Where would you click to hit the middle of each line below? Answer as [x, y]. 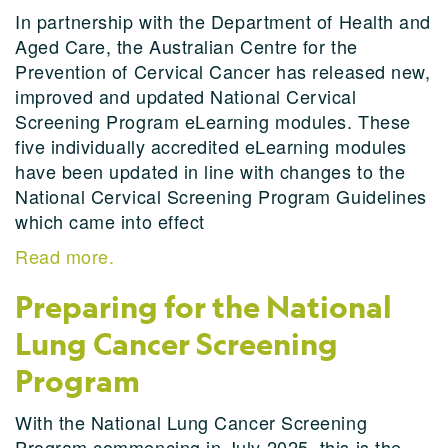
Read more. [65, 256]
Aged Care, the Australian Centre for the [186, 46]
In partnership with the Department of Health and [223, 21]
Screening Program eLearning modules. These [213, 121]
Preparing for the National [203, 307]
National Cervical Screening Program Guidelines [221, 196]
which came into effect [110, 221]
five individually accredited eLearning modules [211, 146]
